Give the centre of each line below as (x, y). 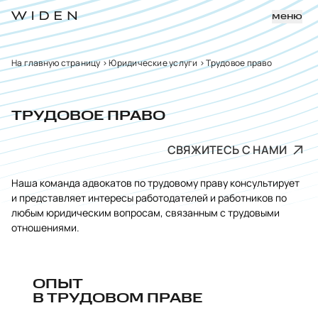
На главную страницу (56, 63)
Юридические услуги (153, 63)
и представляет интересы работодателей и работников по (149, 198)
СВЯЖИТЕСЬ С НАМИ (228, 149)
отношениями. (45, 227)
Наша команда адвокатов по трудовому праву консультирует (155, 183)
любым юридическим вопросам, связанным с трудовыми (146, 213)
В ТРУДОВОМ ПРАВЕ (117, 299)
